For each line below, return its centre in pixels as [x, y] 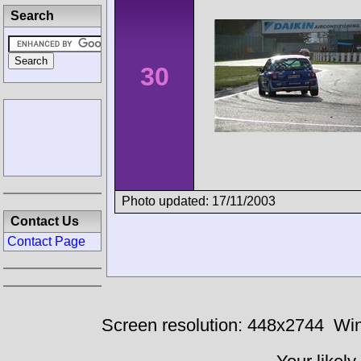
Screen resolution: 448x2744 [212, 325]
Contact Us [45, 221]
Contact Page [46, 241]
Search [32, 16]
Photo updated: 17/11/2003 [199, 201]
